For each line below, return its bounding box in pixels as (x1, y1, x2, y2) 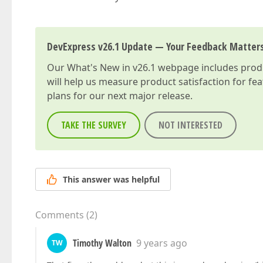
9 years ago (136, 237, 187, 250)
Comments (35, 208, 84, 222)
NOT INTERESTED (159, 119, 222, 131)
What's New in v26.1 (67, 61, 156, 74)
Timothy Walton (73, 237, 131, 250)
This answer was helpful (63, 174, 160, 186)
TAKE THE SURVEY (61, 119, 126, 131)
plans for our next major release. (47, 89, 193, 102)
